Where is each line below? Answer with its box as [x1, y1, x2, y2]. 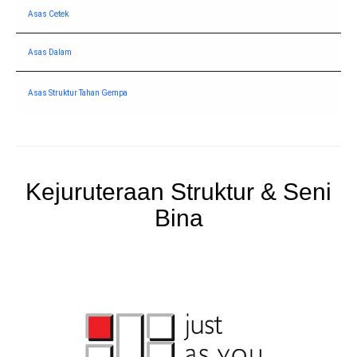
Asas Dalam [28, 48, 72, 57]
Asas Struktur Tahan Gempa [28, 88, 127, 98]
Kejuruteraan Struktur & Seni [25, 178, 331, 206]
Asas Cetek [28, 10, 69, 19]
